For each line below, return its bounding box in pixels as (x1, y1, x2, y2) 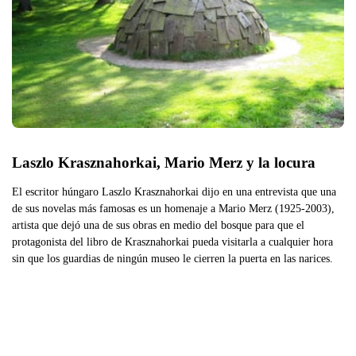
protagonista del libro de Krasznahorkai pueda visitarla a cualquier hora (12, 234, 333, 248)
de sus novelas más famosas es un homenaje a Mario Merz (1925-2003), (12, 201, 335, 215)
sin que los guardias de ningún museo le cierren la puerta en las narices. (12, 251, 333, 265)
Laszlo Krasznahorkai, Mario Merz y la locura (12, 153, 315, 171)
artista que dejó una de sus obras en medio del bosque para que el (12, 218, 304, 231)
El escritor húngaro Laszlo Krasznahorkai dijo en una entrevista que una (12, 184, 336, 198)
